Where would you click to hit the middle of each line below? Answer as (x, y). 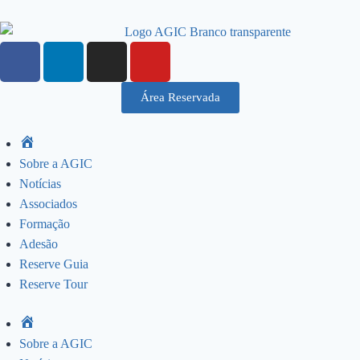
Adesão (39, 243)
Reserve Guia (54, 264)
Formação (45, 223)
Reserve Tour (53, 284)
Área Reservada (180, 97)
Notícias (40, 183)
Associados (48, 203)
